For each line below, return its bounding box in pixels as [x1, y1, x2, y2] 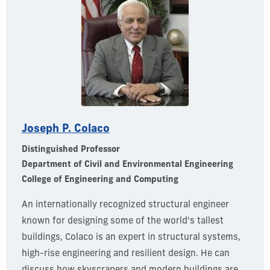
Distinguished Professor [21, 145, 120, 154]
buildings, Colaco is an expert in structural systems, [21, 233, 240, 242]
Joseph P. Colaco [21, 123, 110, 135]
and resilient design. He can [110, 249, 230, 259]
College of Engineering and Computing [21, 175, 178, 184]
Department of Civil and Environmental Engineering [21, 160, 233, 169]
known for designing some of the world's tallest [21, 216, 224, 226]
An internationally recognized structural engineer [21, 200, 229, 210]
